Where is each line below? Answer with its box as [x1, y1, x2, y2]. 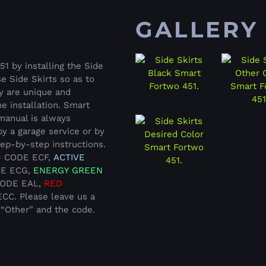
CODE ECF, [1, 152, 53, 163]
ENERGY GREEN [33, 165, 103, 176]
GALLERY [135, 16, 259, 43]
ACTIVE [53, 152, 85, 163]
